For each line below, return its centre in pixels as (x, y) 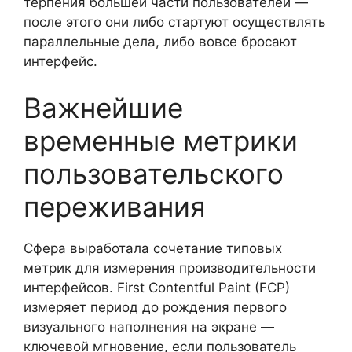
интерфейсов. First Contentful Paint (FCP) (157, 288)
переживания (115, 207)
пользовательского (154, 174)
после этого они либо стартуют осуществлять (174, 22)
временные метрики (161, 141)
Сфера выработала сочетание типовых (153, 248)
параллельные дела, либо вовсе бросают (160, 41)
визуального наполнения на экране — (149, 327)
